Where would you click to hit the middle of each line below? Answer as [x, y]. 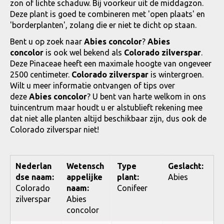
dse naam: [35, 177]
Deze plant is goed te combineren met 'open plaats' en [107, 14]
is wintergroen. [177, 75]
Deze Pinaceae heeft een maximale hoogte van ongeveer [111, 64]
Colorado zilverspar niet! [54, 130]
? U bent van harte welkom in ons [146, 97]
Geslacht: [185, 166]
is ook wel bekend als [84, 53]
